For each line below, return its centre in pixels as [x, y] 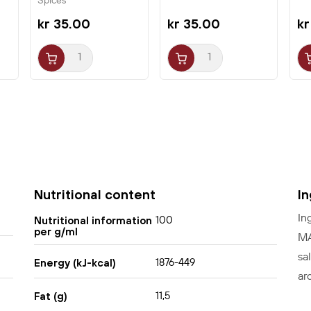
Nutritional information [93, 220]
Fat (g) [50, 296]
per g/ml [56, 231]
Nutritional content [94, 195]
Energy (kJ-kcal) [75, 262]
